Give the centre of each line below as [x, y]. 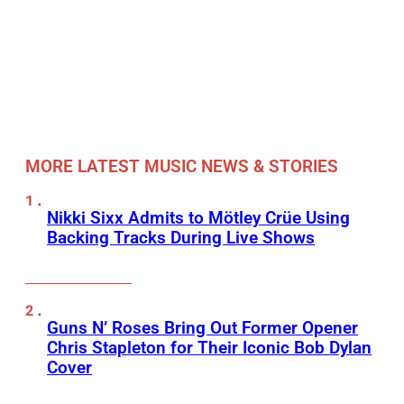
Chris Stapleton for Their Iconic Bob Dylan [209, 348]
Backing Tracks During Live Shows [181, 238]
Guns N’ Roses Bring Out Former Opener [202, 328]
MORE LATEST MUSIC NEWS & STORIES [182, 167]
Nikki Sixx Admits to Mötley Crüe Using [198, 218]
